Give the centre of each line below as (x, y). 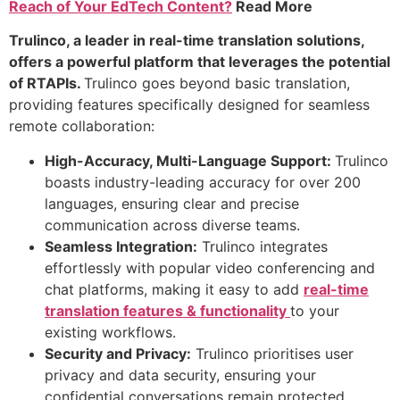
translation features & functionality (167, 310)
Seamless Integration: (121, 246)
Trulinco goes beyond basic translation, (217, 83)
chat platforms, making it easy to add (174, 289)
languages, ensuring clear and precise (172, 203)
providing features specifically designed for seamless (189, 105)
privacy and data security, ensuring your (180, 375)
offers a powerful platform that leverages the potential (200, 62)
